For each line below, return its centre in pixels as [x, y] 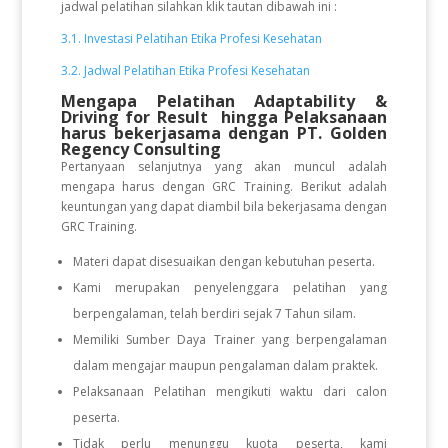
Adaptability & [321, 101]
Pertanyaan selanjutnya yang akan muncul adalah [224, 166]
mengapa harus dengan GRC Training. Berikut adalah [224, 186]
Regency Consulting [140, 149]
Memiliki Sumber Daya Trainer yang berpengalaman [230, 339]
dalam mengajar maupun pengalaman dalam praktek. [225, 365]
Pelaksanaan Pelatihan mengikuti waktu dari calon [230, 391]
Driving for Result [137, 117]
